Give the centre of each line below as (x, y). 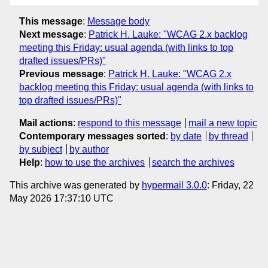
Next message (51, 34)
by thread (228, 136)
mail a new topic (223, 123)
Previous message (61, 74)
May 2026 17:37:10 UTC (62, 198)
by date (186, 136)
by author (89, 149)
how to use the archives (95, 162)
